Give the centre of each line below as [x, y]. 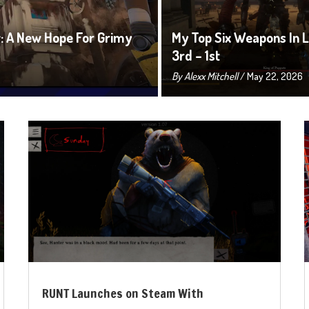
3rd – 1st [196, 55]
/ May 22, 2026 [270, 76]
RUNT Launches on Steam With [123, 293]
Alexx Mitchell [211, 76]
